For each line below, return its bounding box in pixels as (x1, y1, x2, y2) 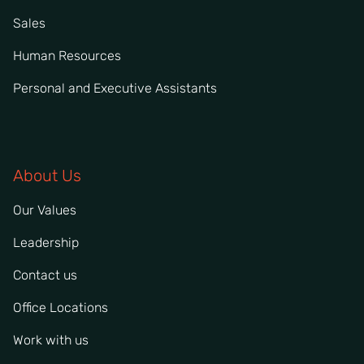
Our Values (13, 201, 76, 218)
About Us (13, 165, 81, 185)
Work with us (13, 331, 89, 348)
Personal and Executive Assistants (13, 80, 217, 96)
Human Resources (13, 47, 121, 63)
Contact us (13, 266, 77, 283)
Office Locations (13, 299, 108, 315)
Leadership (13, 234, 79, 250)
